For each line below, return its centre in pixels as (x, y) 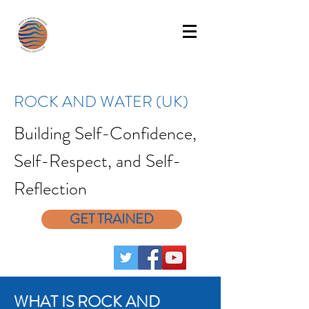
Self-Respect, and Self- (97, 161)
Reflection (50, 189)
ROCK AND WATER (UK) (101, 102)
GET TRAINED (112, 219)
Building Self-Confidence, (105, 133)
